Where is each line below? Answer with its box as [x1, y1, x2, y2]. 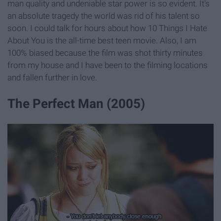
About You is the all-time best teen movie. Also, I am [7, 36, 196, 46]
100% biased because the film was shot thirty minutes [7, 48, 203, 58]
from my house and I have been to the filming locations [7, 60, 208, 71]
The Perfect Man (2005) [7, 96, 145, 111]
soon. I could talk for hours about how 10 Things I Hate [7, 23, 207, 34]
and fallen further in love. [7, 73, 97, 83]
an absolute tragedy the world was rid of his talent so [7, 11, 200, 21]
